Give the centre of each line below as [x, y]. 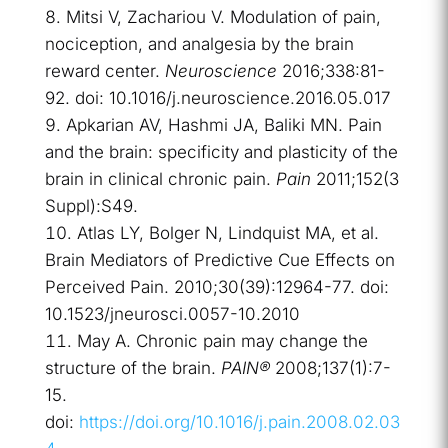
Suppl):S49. [91, 206]
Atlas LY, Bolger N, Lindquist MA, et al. [227, 233]
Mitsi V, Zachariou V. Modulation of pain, [223, 17]
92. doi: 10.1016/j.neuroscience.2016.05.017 [217, 98]
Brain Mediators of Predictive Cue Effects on [219, 260]
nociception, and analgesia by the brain [199, 44]
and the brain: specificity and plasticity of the [221, 152]
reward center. [104, 71]
